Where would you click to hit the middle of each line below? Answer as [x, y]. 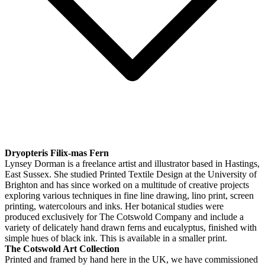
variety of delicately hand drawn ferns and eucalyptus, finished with [131, 227]
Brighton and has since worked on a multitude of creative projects [127, 185]
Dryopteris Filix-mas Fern [57, 153]
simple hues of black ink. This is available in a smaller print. [116, 238]
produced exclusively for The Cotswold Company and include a [124, 216]
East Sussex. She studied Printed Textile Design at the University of [131, 174]
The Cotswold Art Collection [62, 248]
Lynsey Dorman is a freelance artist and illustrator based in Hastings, [132, 163]
